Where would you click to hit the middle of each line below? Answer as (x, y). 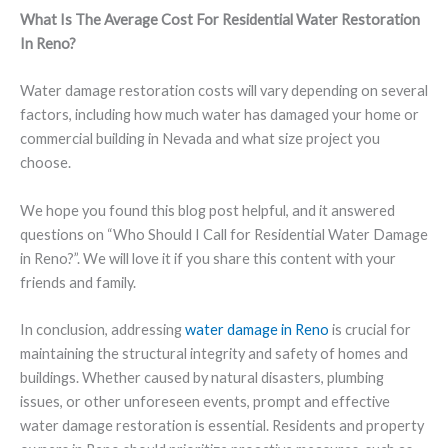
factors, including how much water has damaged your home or (219, 115)
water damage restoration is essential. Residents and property (222, 426)
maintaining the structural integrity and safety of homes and (214, 354)
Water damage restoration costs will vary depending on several (224, 91)
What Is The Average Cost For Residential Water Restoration (220, 20)
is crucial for (370, 330)
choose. (47, 163)
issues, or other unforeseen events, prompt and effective (205, 402)
